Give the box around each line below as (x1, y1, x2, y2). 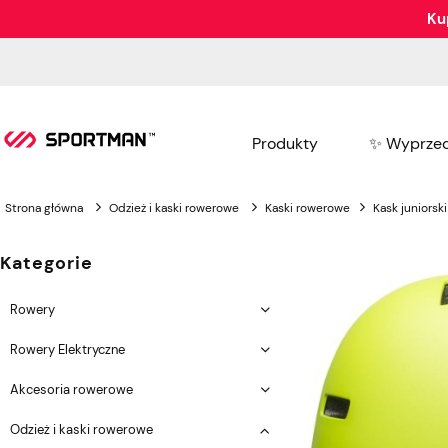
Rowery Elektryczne (10, 340, 125, 358)
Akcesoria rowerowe (10, 380, 133, 398)
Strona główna (5, 199, 83, 216)
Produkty (252, 132, 318, 154)
